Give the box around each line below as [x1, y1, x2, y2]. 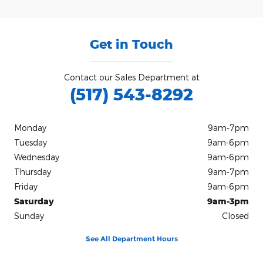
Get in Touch [90, 36, 173, 52]
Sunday [14, 211, 44, 221]
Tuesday [14, 137, 47, 148]
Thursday [14, 167, 51, 177]
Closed [222, 211, 249, 221]
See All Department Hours [85, 234, 178, 243]
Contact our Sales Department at [63, 72, 200, 83]
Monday [14, 123, 46, 133]
